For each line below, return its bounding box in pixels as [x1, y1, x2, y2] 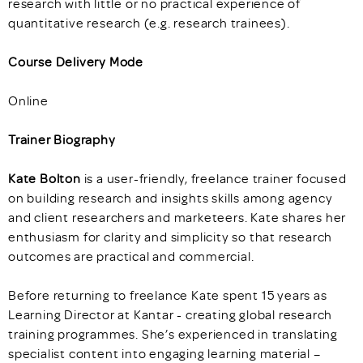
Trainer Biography [8, 131, 116, 147]
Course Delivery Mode [8, 53, 143, 70]
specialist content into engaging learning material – [8, 345, 321, 361]
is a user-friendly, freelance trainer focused [80, 170, 347, 186]
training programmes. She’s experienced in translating [8, 326, 338, 342]
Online [8, 92, 49, 109]
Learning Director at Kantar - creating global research [8, 306, 333, 322]
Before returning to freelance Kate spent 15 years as [8, 287, 327, 303]
